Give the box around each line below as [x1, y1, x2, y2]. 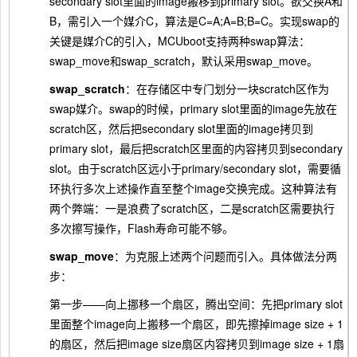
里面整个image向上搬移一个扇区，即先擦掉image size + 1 [49, 316, 343, 332]
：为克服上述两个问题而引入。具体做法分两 [114, 248, 337, 265]
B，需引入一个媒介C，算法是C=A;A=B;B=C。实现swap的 [49, 13, 339, 29]
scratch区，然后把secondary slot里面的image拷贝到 [49, 120, 313, 137]
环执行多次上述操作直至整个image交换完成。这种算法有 [49, 180, 337, 197]
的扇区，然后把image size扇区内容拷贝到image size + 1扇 [49, 335, 344, 352]
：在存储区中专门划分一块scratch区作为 [125, 80, 329, 97]
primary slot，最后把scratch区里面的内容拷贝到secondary [49, 140, 343, 157]
